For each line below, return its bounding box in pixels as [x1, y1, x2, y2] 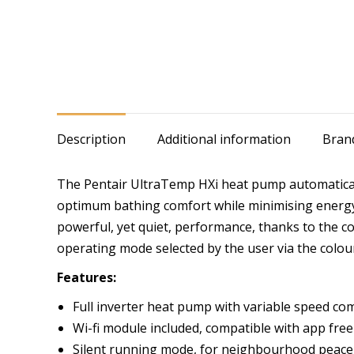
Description [57, 130, 126, 148]
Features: [57, 269, 116, 286]
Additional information [157, 130, 291, 148]
